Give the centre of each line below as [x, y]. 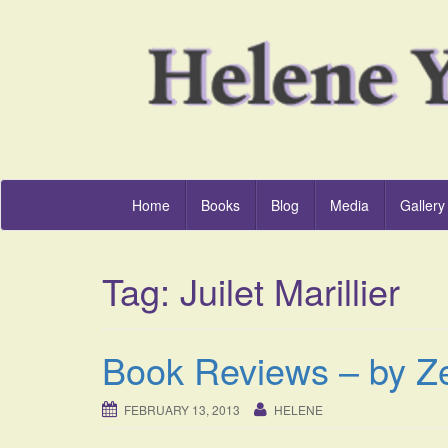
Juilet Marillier [290, 291]
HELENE [298, 410]
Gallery [422, 205]
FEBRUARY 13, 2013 [182, 410]
